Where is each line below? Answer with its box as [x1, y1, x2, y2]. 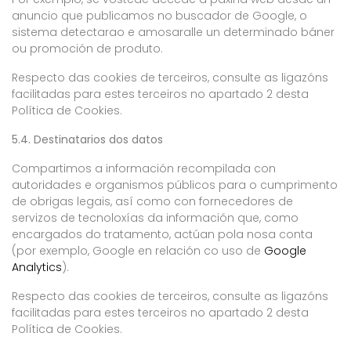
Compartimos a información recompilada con [12, 161, 276, 176]
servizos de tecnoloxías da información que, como [12, 210, 299, 226]
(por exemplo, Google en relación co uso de [12, 243, 264, 259]
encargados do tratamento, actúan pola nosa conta [12, 226, 313, 242]
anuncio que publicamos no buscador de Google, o [12, 8, 307, 24]
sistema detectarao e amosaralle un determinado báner [12, 24, 335, 40]
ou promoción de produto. [12, 41, 163, 56]
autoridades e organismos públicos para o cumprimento [12, 177, 338, 193]
